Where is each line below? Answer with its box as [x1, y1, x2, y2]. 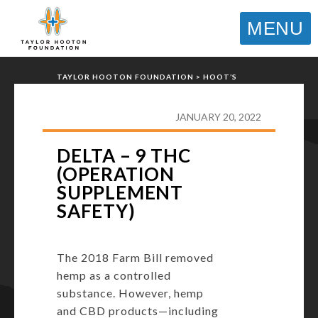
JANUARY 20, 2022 [175, 111, 261, 123]
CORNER [57, 84, 92, 92]
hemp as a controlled [57, 268, 171, 282]
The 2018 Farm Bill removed [57, 251, 214, 264]
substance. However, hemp [57, 286, 204, 300]
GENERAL [102, 84, 140, 92]
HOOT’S [203, 72, 237, 81]
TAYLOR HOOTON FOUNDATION [57, 72, 194, 81]
